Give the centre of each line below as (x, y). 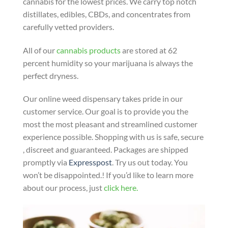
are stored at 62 (149, 50)
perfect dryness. (51, 75)
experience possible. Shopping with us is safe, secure (113, 137)
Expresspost (90, 162)
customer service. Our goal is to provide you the (106, 111)
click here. (121, 188)
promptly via (46, 162)
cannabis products (89, 50)
